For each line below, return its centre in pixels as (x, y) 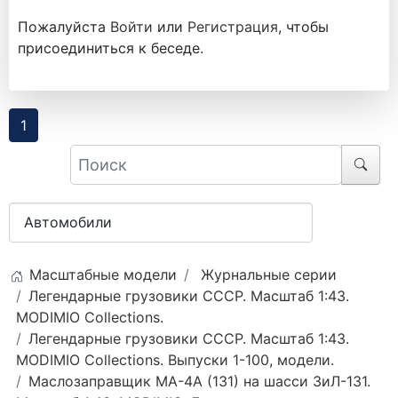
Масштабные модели (103, 275)
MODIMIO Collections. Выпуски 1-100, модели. (175, 360)
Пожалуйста (64, 26)
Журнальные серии (269, 275)
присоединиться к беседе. (111, 48)
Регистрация (233, 26)
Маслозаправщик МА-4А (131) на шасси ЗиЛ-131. (199, 382)
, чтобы (303, 26)
